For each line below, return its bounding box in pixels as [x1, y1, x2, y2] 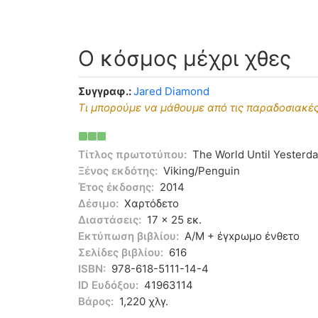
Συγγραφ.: [78, 84, 131, 98]
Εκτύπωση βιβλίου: [78, 229, 179, 243]
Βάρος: [78, 294, 114, 308]
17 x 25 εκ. [147, 212, 202, 226]
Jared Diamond [133, 84, 209, 98]
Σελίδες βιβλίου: [78, 245, 163, 259]
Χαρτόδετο [124, 196, 179, 210]
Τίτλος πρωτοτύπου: [78, 147, 187, 161]
